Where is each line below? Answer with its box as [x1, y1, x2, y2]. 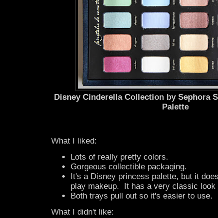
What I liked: [51, 136, 97, 146]
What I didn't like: [51, 207, 114, 217]
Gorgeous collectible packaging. [71, 162, 187, 172]
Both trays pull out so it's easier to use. [71, 191, 213, 201]
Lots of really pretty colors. [71, 152, 168, 162]
